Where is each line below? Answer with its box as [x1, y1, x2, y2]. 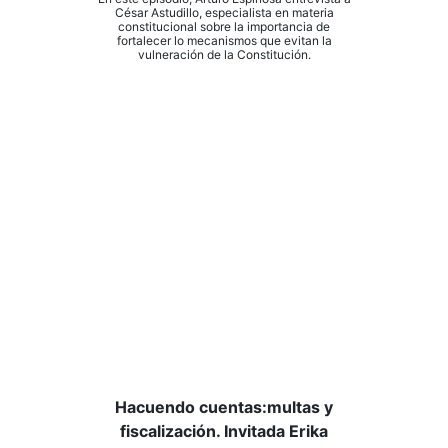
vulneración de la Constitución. [137, 47, 311, 62]
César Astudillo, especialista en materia [114, 5, 334, 20]
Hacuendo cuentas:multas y [115, 397, 333, 417]
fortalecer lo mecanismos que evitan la [116, 33, 332, 48]
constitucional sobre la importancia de [118, 19, 330, 34]
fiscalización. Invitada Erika [120, 421, 328, 441]
